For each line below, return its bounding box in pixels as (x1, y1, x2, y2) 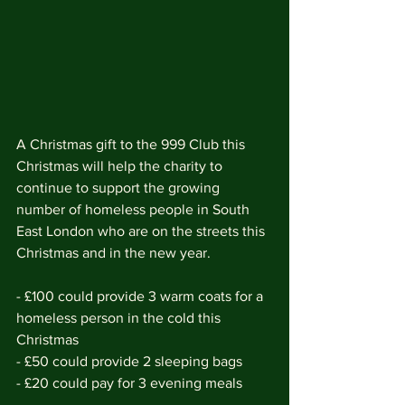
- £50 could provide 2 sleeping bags (16, 353, 242, 369)
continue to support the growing (16, 180, 223, 195)
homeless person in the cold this (16, 310, 224, 325)
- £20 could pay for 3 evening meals (16, 375, 242, 391)
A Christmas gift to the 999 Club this (16, 137, 249, 152)
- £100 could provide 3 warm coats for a (16, 288, 267, 304)
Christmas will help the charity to (16, 158, 226, 174)
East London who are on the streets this (16, 223, 268, 239)
